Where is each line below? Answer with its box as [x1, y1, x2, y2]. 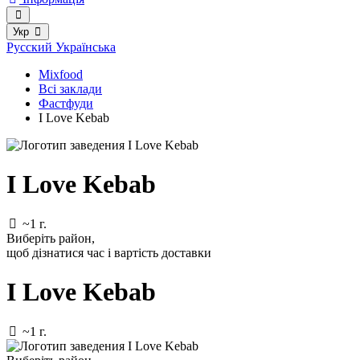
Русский [6, 40, 55, 54]
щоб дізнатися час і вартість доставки [6, 245, 211, 260]
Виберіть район [6, 231, 92, 245]
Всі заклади [39, 82, 102, 96]
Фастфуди [39, 96, 93, 110]
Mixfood [39, 67, 83, 81]
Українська [55, 40, 116, 54]
